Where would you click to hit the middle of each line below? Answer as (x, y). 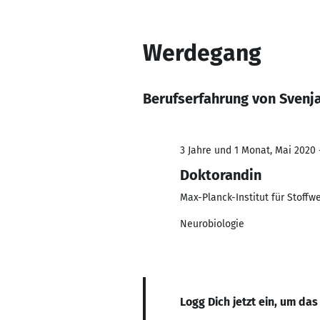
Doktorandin (221, 175)
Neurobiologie (212, 224)
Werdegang (202, 53)
